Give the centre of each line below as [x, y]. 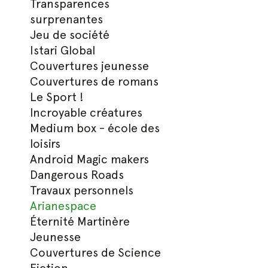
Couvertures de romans [95, 81]
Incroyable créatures [86, 112]
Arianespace [63, 206]
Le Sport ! [57, 97]
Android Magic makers [90, 159]
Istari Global [63, 50]
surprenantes [67, 19]
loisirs [45, 144]
